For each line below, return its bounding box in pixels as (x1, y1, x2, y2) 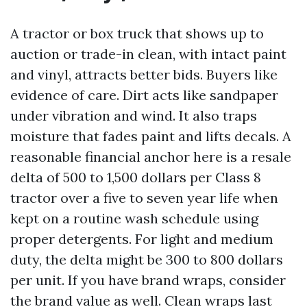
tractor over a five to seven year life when (10, 189, 278, 206)
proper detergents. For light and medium (10, 230, 273, 247)
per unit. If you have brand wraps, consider (10, 271, 286, 288)
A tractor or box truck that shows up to (10, 25, 264, 42)
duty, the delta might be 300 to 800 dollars (10, 251, 283, 268)
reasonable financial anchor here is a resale (10, 148, 291, 165)
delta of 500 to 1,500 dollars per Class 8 (10, 169, 261, 186)
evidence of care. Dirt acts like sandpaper (10, 86, 278, 103)
